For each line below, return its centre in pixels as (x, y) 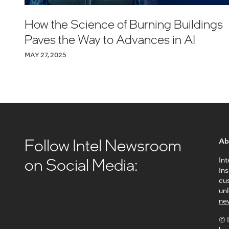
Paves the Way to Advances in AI (110, 39)
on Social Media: (81, 165)
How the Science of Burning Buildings (124, 24)
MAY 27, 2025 (45, 54)
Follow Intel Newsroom (103, 145)
